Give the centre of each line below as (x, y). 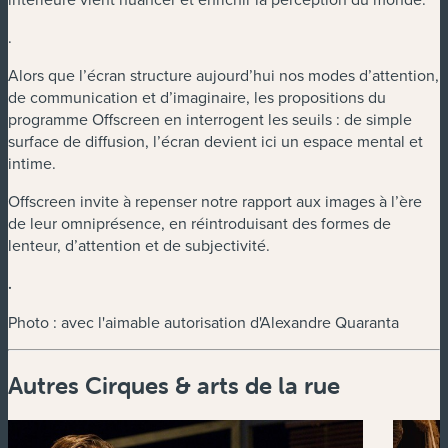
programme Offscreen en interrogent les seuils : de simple (210, 119)
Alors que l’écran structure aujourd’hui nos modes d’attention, (223, 75)
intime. (32, 163)
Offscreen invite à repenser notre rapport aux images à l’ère (215, 201)
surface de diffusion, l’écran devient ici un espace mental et (215, 141)
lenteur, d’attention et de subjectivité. (139, 245)
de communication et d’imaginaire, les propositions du (197, 97)
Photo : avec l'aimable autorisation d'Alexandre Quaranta (203, 322)
